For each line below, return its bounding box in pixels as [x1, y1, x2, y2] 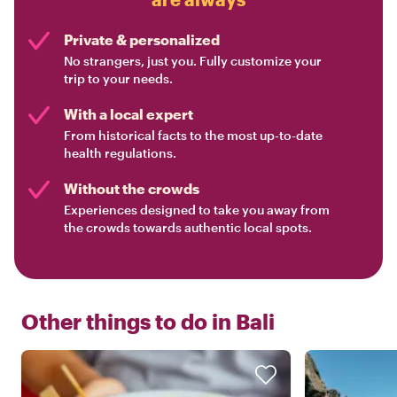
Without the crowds [64, 180, 199, 198]
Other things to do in [21, 308, 231, 335]
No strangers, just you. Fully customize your [64, 53, 322, 69]
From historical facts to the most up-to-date [64, 128, 323, 144]
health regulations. [64, 145, 176, 161]
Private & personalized [64, 31, 220, 49]
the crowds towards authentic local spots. [64, 220, 312, 236]
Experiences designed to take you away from [64, 202, 330, 218]
